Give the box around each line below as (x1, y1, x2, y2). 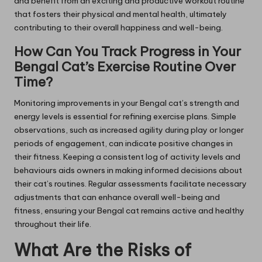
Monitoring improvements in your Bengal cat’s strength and (14, 98, 239, 109)
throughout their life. (14, 219, 91, 230)
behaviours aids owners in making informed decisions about (14, 165, 242, 176)
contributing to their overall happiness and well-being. (14, 22, 223, 33)
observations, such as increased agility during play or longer (14, 125, 244, 136)
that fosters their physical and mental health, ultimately (14, 9, 227, 20)
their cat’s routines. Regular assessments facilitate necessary (14, 178, 247, 189)
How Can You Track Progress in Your (14, 43, 241, 60)
